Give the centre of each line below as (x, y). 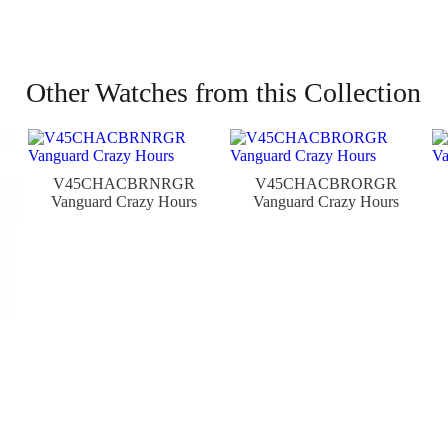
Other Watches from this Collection (224, 92)
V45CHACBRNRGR (123, 183)
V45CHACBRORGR (325, 183)
